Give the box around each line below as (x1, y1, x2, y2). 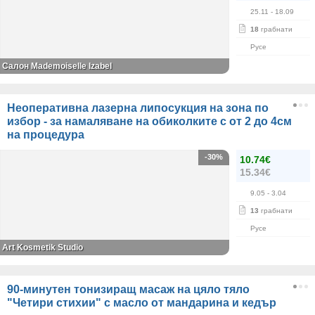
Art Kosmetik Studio (2, 243, 83, 253)
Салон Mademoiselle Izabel (2, 61, 112, 72)
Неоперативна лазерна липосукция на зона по (7, 102, 269, 115)
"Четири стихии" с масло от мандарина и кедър (7, 297, 276, 309)
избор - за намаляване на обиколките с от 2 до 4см (7, 115, 292, 128)
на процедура (7, 129, 84, 141)
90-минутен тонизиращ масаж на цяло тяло (7, 283, 250, 296)
